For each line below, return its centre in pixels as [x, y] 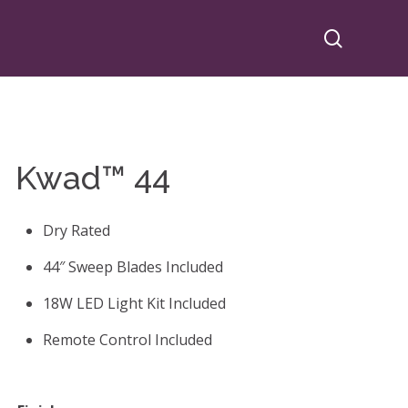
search [370, 37]
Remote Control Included [127, 340]
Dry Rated [76, 231]
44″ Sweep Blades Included [133, 267]
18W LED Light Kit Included [134, 304]
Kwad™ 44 [92, 178]
